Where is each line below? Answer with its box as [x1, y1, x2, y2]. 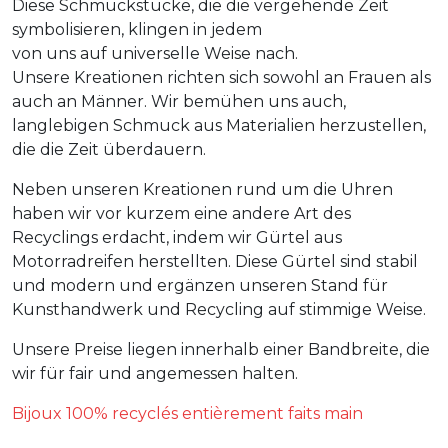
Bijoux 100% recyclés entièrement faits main [12, 404, 363, 423]
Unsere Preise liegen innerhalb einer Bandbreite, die [12, 340, 430, 359]
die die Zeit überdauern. [12, 140, 206, 159]
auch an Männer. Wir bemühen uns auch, [12, 92, 346, 111]
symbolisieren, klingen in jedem [12, 20, 262, 39]
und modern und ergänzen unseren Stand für [12, 276, 388, 295]
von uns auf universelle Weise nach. [12, 44, 298, 63]
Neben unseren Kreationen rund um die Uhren [12, 180, 393, 199]
